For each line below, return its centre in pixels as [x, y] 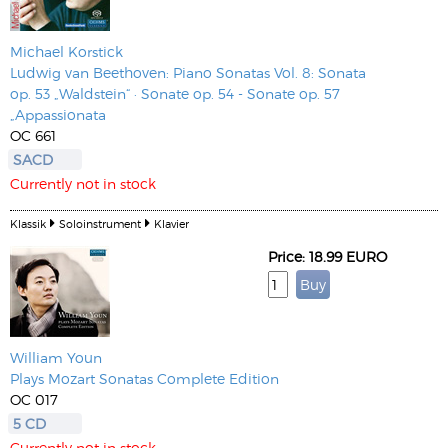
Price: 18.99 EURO [327, 256]
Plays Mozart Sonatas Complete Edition [144, 378]
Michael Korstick [66, 51]
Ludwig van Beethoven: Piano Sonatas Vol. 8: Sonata [188, 72]
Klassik [28, 223]
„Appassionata [58, 114]
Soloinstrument [100, 223]
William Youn [56, 357]
